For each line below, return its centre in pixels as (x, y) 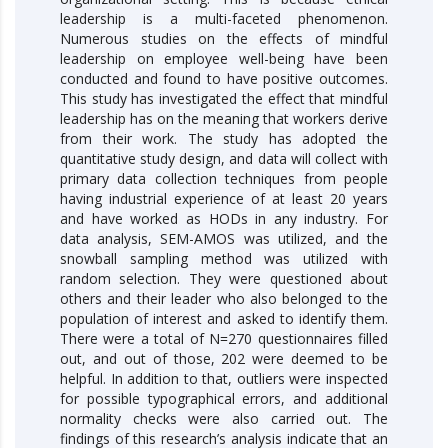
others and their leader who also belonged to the (224, 298)
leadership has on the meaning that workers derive (224, 118)
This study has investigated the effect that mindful (224, 98)
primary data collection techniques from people (224, 178)
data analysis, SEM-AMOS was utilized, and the (224, 238)
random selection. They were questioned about (224, 278)
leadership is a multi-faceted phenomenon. (224, 18)
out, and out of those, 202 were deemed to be (224, 358)
